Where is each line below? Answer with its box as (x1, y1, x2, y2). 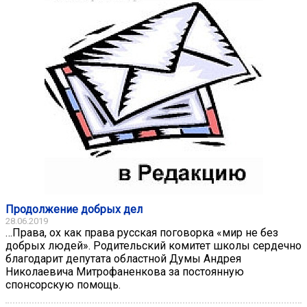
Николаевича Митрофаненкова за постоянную (5, 265, 244, 278)
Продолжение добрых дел (5, 202, 143, 216)
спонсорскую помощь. (5, 278, 121, 291)
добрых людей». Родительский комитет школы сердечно (5, 238, 302, 252)
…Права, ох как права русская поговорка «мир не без (5, 225, 278, 239)
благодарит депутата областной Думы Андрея (5, 251, 241, 265)
